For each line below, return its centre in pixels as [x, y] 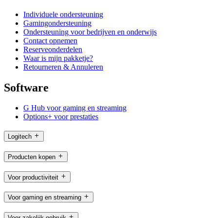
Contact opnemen [50, 40]
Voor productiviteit [33, 177]
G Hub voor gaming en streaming [75, 108]
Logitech [20, 137]
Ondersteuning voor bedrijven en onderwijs [90, 32]
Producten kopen [32, 157]
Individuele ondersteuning [63, 14]
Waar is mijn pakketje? [58, 58]
